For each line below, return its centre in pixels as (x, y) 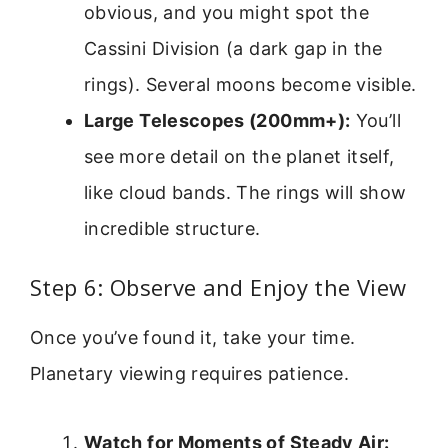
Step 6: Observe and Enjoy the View (218, 287)
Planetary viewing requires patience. (189, 374)
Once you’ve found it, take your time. (193, 338)
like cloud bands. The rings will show (245, 193)
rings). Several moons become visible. (250, 85)
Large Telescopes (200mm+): (217, 121)
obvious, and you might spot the (227, 13)
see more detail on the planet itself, (239, 157)
